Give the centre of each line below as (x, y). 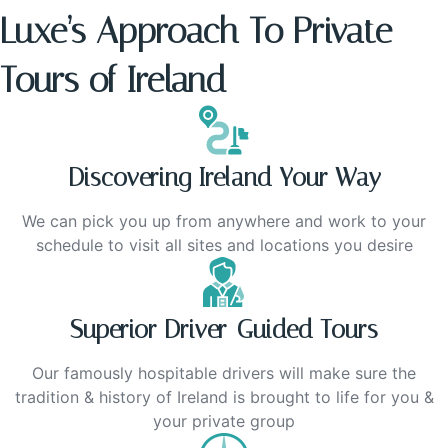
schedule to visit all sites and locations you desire (224, 245)
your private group (224, 421)
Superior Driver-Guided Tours (224, 330)
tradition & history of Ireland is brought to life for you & (224, 397)
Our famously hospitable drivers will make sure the (224, 373)
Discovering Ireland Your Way (224, 178)
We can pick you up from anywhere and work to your (224, 221)
